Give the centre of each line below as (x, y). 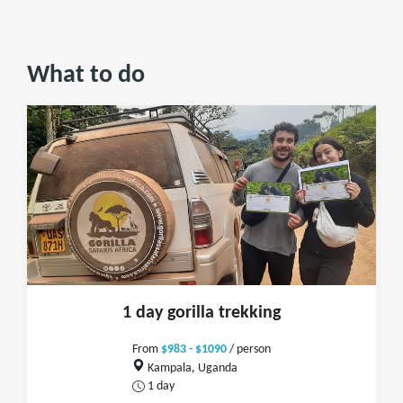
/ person (249, 349)
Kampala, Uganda (191, 368)
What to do (86, 76)
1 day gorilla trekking (201, 313)
